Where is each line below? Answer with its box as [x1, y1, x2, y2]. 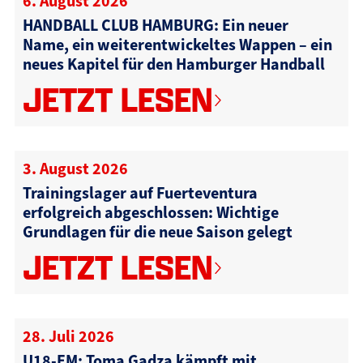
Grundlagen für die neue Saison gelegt [22, 220, 293, 242]
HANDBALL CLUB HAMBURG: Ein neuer [22, 14, 288, 36]
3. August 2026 [22, 157, 128, 179]
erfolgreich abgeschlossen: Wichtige [22, 201, 279, 223]
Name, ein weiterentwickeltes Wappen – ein [22, 33, 332, 55]
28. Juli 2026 [22, 325, 114, 347]
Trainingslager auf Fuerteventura [22, 181, 258, 203]
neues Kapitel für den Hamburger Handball [22, 53, 325, 75]
